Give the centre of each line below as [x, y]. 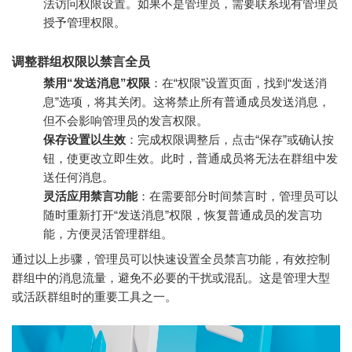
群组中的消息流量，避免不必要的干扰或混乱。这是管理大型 [171, 278]
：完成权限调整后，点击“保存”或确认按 [230, 139]
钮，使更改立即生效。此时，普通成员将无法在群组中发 [191, 158]
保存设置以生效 [84, 139]
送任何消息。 [79, 177]
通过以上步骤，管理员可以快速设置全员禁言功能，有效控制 [171, 259]
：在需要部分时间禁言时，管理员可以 [238, 196]
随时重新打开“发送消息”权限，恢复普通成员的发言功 [183, 214]
